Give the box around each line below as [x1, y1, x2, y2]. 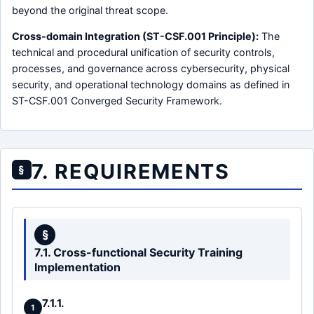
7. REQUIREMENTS [32, 158, 230, 184]
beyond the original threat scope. [12, 4, 168, 16]
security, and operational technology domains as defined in [12, 78, 289, 91]
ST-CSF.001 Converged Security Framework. [12, 95, 222, 107]
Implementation [34, 259, 121, 274]
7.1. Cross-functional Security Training [34, 245, 243, 259]
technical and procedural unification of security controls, [12, 46, 275, 59]
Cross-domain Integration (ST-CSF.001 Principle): [12, 30, 259, 43]
